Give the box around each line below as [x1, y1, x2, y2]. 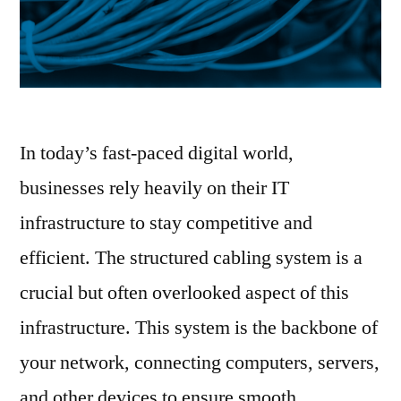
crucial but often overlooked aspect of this [20, 280, 349, 306]
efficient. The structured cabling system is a [20, 245, 363, 271]
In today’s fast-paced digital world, [20, 141, 294, 166]
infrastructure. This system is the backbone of [20, 315, 378, 341]
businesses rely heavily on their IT [20, 175, 289, 201]
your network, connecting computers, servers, [20, 350, 380, 376]
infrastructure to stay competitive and [20, 210, 312, 236]
